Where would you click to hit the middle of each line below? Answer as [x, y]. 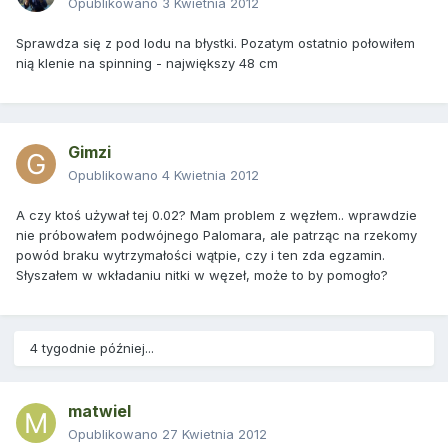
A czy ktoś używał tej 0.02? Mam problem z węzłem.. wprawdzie [216, 215]
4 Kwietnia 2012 [210, 175]
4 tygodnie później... [92, 348]
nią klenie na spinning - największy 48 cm [147, 63]
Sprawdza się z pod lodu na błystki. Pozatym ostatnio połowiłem [215, 43]
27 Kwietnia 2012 [214, 434]
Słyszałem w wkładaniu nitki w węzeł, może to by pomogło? [202, 275]
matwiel [99, 411]
